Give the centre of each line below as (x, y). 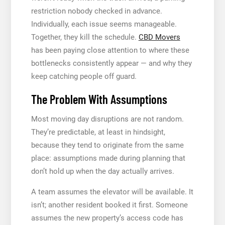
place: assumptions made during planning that (108, 158)
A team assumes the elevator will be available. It (112, 192)
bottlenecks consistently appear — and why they (111, 63)
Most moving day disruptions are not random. (107, 119)
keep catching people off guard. (84, 76)
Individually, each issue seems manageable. (104, 24)
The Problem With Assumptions (99, 99)
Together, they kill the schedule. (85, 37)
